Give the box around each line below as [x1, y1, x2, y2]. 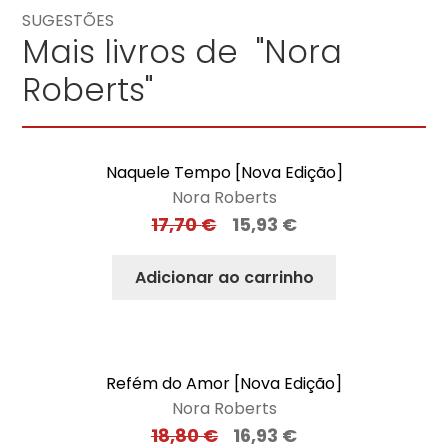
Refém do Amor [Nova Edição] [106, 372, 342, 396]
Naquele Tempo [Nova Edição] [105, 161, 343, 184]
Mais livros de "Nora [22, 28, 343, 74]
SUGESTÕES [22, 8, 115, 32]
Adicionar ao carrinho [134, 265, 314, 289]
